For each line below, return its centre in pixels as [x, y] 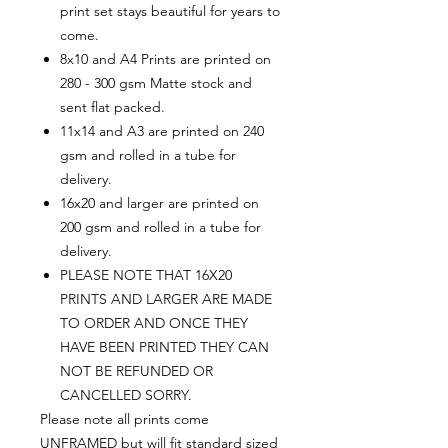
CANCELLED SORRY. [126, 395]
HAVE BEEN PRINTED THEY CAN [164, 347]
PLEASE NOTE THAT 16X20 [146, 275]
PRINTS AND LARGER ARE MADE [166, 299]
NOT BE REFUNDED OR [136, 371]
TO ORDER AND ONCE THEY [154, 323]
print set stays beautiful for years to [170, 11]
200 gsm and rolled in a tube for [160, 227]
